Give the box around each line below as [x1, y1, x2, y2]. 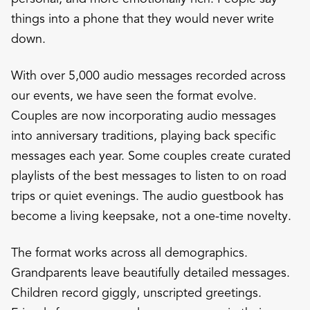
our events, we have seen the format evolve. [11, 87, 257, 103]
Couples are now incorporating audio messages [11, 107, 276, 123]
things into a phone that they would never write [11, 10, 274, 26]
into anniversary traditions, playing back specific [11, 127, 276, 143]
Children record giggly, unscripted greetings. [11, 284, 262, 300]
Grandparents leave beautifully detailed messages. [11, 264, 290, 280]
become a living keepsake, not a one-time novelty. [11, 208, 291, 224]
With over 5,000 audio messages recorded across [11, 67, 286, 83]
